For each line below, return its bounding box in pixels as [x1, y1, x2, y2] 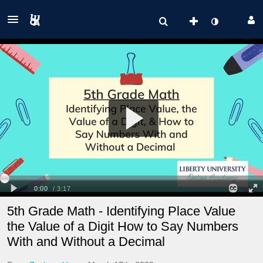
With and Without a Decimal [7, 234, 165, 249]
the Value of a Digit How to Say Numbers [7, 218, 238, 234]
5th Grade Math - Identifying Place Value [7, 203, 235, 218]
